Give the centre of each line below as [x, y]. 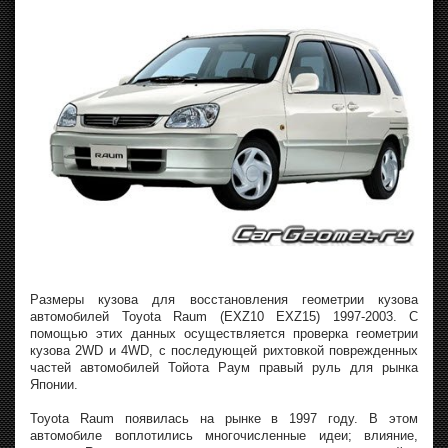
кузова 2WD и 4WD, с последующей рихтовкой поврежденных [224, 350]
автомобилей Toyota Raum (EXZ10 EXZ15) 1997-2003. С [224, 316]
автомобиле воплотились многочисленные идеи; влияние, [224, 435]
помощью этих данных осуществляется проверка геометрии [224, 333]
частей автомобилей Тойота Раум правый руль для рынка [224, 367]
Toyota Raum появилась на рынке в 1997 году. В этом [224, 418]
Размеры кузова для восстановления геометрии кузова [224, 299]
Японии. [54, 384]
